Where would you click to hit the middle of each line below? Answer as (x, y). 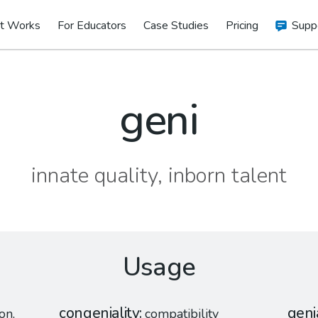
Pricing (242, 26)
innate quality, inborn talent (159, 176)
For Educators (92, 26)
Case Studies (176, 26)
